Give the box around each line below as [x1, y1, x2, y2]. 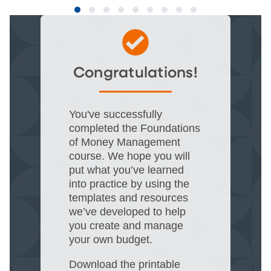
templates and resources [69, 191, 189, 204]
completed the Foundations [69, 122, 201, 134]
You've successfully [69, 108, 163, 120]
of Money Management [69, 135, 181, 148]
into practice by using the [69, 177, 190, 190]
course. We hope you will [69, 149, 191, 162]
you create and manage [69, 219, 184, 232]
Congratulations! [73, 65, 198, 80]
